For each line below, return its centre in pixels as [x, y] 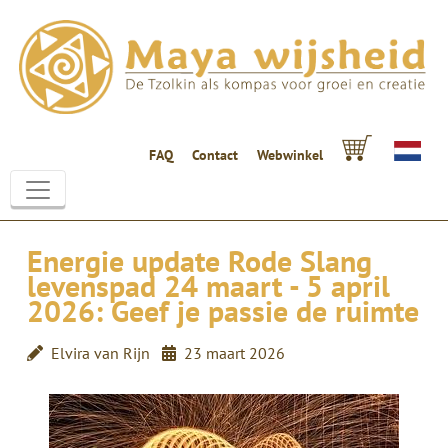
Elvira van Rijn [100, 352]
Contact [215, 154]
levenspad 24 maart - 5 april [208, 285]
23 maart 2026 [234, 352]
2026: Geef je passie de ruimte [222, 310]
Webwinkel [290, 154]
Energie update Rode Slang [199, 260]
